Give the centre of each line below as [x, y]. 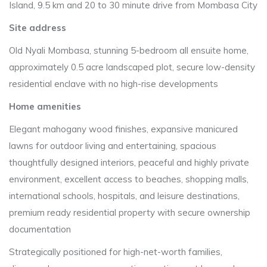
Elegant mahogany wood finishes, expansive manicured [123, 129]
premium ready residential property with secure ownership [130, 212]
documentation [40, 229]
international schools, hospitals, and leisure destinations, [124, 196]
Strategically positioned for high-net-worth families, [116, 252]
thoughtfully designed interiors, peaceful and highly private [129, 162]
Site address [38, 28]
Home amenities [45, 106]
